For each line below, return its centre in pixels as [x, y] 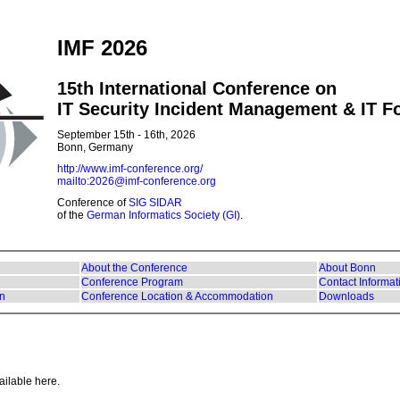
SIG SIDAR [155, 203]
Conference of [93, 203]
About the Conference [134, 268]
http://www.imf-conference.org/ [130, 169]
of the [72, 215]
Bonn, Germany [95, 147]
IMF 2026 [102, 48]
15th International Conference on [197, 88]
